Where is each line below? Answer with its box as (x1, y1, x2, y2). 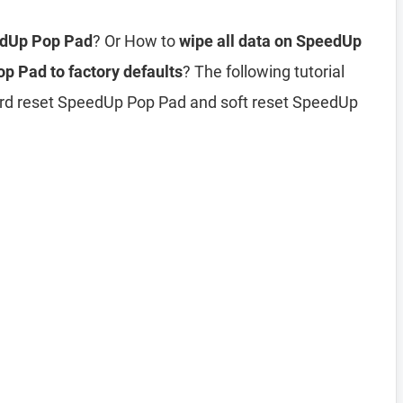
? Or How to (93, 31, 179, 50)
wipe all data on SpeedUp (179, 31, 362, 50)
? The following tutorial (183, 62, 345, 81)
